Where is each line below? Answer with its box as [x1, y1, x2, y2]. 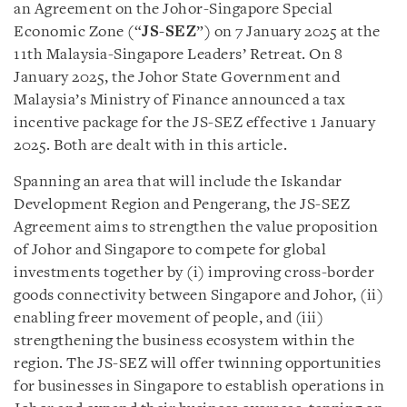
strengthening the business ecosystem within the [14, 333, 355, 349]
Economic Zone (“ [14, 25, 142, 40]
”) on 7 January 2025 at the [196, 25, 381, 40]
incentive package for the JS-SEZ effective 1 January [14, 115, 375, 131]
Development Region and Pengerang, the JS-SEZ [14, 197, 350, 213]
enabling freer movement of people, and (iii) [14, 311, 323, 326]
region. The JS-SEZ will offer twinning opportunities [14, 356, 381, 372]
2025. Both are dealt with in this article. [14, 138, 287, 154]
